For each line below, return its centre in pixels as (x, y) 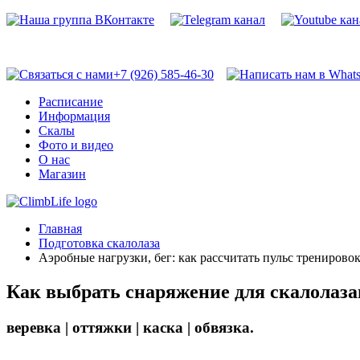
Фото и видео (76, 145)
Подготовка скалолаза (99, 243)
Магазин (62, 174)
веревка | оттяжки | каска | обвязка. (132, 327)
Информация (74, 116)
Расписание (71, 102)
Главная (60, 229)
